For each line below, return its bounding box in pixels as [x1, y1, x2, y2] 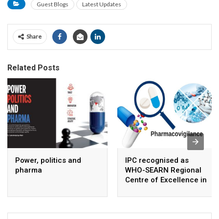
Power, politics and [15, 156, 81, 165]
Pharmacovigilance [125, 185, 193, 195]
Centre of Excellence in [125, 175, 207, 185]
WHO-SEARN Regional [125, 166, 201, 175]
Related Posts [7, 63, 60, 72]
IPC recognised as [125, 156, 189, 165]
